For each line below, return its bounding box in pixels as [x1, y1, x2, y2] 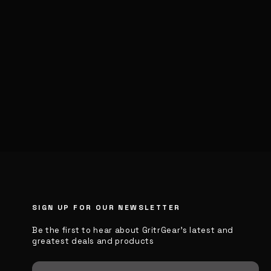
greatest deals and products [32, 236, 154, 246]
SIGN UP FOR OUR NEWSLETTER [32, 203, 181, 212]
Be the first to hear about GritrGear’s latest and [32, 225, 233, 235]
